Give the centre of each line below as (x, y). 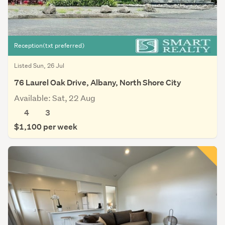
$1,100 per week (46, 127)
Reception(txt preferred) (49, 46)
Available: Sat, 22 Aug (55, 98)
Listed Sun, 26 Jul (39, 66)
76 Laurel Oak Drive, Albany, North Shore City (98, 83)
